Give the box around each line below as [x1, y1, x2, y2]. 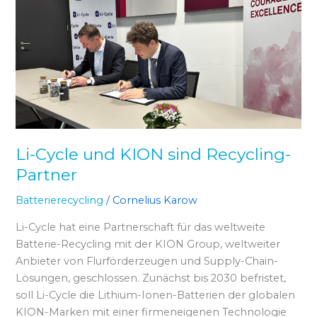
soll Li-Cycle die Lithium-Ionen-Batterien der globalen [16, 289, 296, 302]
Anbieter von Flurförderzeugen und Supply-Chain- [16, 255, 279, 268]
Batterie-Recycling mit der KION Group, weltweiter [16, 238, 281, 251]
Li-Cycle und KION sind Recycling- [16, 144, 292, 164]
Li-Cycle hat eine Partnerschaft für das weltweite [16, 221, 266, 234]
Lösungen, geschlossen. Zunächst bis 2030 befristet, [16, 272, 287, 285]
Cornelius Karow [113, 194, 198, 207]
